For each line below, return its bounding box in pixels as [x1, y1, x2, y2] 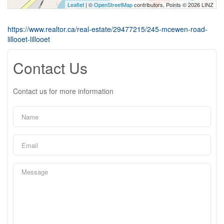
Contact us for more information [13, 86, 113, 96]
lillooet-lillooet [7, 34, 50, 44]
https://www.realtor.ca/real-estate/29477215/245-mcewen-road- [7, 24, 207, 34]
